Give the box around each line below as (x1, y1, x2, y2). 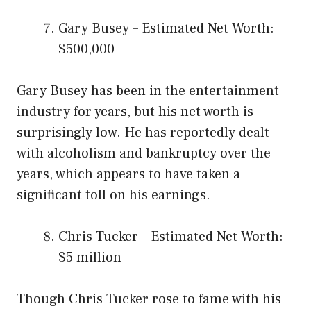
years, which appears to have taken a (17, 165, 240, 184)
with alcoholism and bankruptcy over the (17, 144, 271, 163)
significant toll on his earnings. (17, 186, 210, 205)
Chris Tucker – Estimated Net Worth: (58, 228, 283, 246)
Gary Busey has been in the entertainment (17, 82, 279, 101)
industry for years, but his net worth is (17, 103, 253, 121)
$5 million (58, 249, 121, 267)
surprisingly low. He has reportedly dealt (17, 124, 269, 142)
